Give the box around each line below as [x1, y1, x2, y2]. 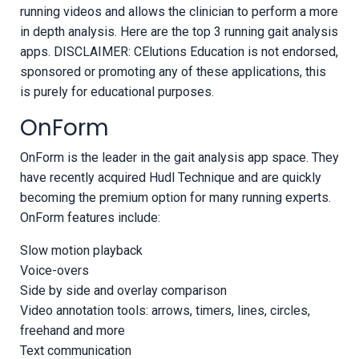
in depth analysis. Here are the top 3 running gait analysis [20, 23, 338, 39]
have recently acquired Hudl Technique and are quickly [20, 169, 321, 185]
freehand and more [20, 322, 125, 338]
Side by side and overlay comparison [20, 282, 227, 298]
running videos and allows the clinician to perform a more [20, 3, 338, 19]
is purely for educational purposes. [20, 83, 217, 99]
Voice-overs [20, 262, 89, 278]
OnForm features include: [20, 209, 160, 225]
